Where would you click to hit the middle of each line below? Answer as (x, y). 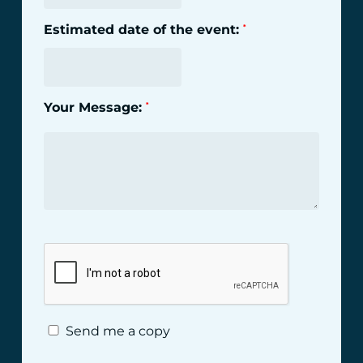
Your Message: (94, 108)
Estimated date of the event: (143, 30)
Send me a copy (117, 331)
